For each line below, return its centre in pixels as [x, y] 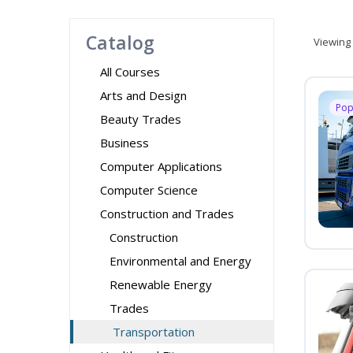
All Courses [130, 72]
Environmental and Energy [180, 261]
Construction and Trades [167, 214]
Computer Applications [161, 166]
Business [124, 143]
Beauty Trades [141, 119]
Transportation [154, 332]
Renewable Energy [161, 284]
